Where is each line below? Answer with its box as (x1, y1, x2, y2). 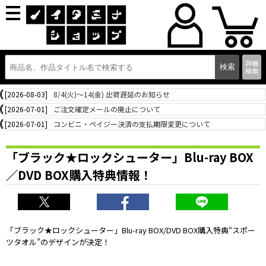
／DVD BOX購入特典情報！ (6, 166, 152, 183)
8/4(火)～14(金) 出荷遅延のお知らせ (53, 89, 170, 99)
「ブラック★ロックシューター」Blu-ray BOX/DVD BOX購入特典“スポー (6, 224, 255, 236)
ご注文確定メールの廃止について (53, 104, 160, 114)
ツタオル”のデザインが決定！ (6, 236, 110, 248)
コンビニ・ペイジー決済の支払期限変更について (53, 119, 210, 129)
